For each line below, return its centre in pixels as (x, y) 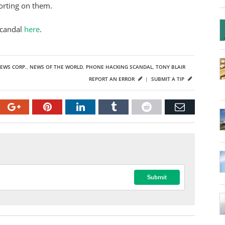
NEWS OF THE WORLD (56, 67)
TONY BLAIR (171, 67)
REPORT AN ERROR (113, 79)
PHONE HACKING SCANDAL (119, 67)
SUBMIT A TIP (168, 79)
